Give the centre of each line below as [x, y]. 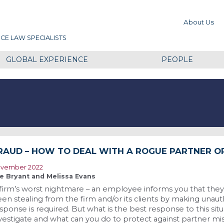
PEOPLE [177, 59]
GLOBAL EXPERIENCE [47, 59]
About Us [198, 22]
